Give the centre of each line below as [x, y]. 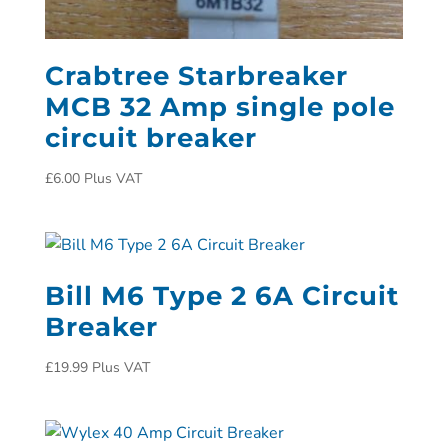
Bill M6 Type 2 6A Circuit [221, 295]
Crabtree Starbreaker [196, 76]
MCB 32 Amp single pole [219, 107]
